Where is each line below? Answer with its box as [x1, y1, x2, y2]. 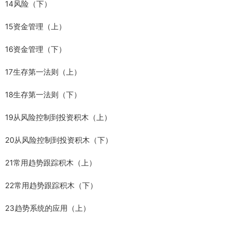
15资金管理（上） [5, 21, 66, 31]
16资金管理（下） [5, 44, 66, 54]
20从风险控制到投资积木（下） [5, 135, 112, 145]
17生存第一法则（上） [5, 67, 81, 77]
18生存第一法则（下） [5, 89, 81, 99]
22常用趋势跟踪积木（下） [5, 180, 97, 190]
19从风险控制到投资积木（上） [5, 112, 111, 122]
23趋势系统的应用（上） [5, 203, 90, 213]
